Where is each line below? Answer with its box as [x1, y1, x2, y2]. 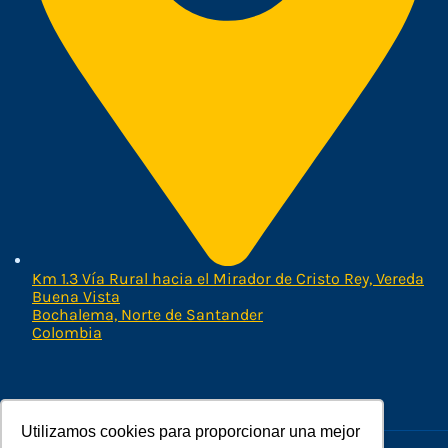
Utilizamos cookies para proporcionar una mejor [21, 422, 361, 440]
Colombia [32, 323, 102, 342]
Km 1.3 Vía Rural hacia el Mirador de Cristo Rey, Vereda [32, 269, 424, 288]
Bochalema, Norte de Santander [32, 305, 263, 324]
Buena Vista [32, 287, 120, 306]
